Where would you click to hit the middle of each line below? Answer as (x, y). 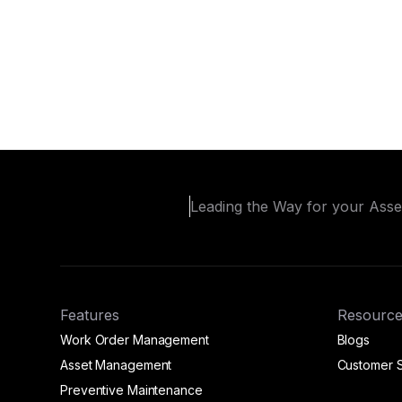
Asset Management (116, 365)
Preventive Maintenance (131, 390)
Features (90, 315)
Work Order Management (135, 340)
